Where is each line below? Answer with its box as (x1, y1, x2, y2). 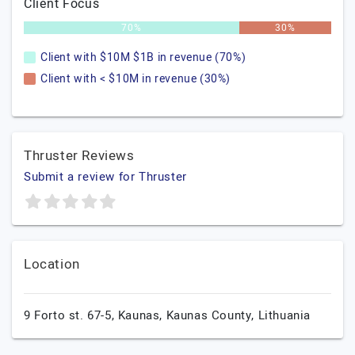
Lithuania (258, 307, 311, 324)
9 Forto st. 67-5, (24, 307, 118, 324)
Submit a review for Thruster (24, 168, 187, 185)
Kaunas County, (166, 307, 258, 324)
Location (24, 254, 80, 274)
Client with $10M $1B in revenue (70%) (40, 49, 246, 66)
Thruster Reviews (24, 146, 135, 166)
